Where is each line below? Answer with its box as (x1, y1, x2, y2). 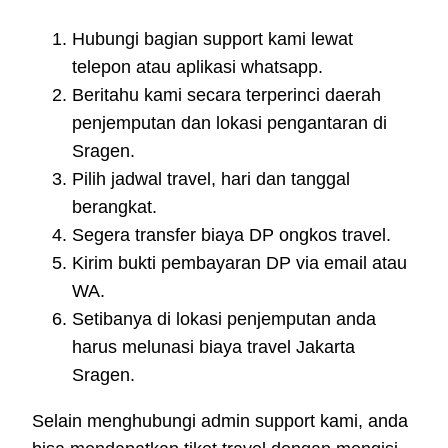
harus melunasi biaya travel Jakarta (72, 336, 355, 357)
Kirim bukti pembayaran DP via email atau (72, 252, 407, 273)
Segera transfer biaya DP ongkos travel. (72, 224, 391, 245)
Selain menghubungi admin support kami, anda (32, 410, 408, 431)
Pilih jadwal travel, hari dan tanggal (72, 168, 350, 189)
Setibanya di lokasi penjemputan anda (72, 308, 376, 329)
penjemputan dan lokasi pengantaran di (72, 112, 387, 133)
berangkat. (72, 196, 157, 217)
